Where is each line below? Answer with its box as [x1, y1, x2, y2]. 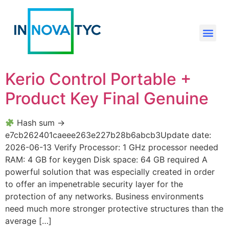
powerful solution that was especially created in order [5, 167, 215, 177]
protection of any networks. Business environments [5, 191, 203, 201]
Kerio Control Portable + [5, 69, 191, 89]
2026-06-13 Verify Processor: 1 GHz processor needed [5, 142, 218, 152]
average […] [5, 216, 52, 226]
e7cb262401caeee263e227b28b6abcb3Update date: [5, 130, 211, 140]
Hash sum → [14, 118, 65, 128]
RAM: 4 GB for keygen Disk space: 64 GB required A [5, 154, 208, 165]
